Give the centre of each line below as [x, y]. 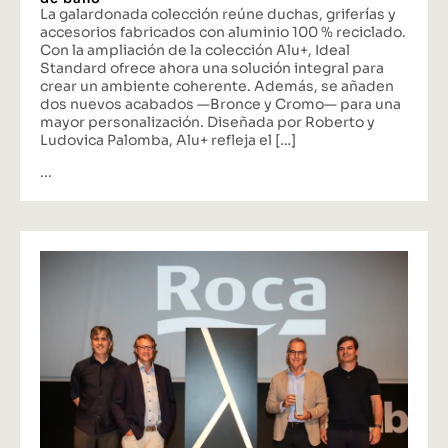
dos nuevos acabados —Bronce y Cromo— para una [220, 107]
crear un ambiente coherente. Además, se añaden [217, 89]
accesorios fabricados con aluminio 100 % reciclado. [223, 35]
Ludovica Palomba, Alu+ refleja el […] [168, 143]
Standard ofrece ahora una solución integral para [212, 71]
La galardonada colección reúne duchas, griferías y [218, 17]
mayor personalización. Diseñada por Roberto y [207, 125]
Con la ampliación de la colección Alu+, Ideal [195, 53]
